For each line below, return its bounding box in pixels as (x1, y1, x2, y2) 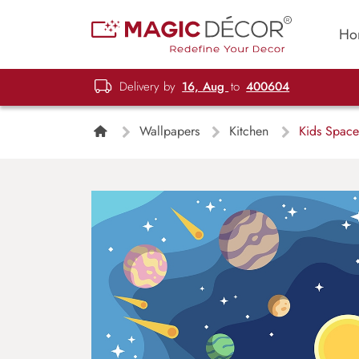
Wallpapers (139, 122, 200, 141)
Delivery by (115, 77, 180, 95)
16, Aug (182, 77, 229, 95)
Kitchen (229, 122, 269, 141)
